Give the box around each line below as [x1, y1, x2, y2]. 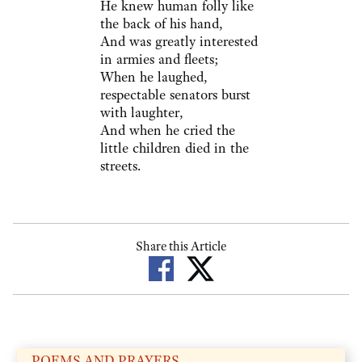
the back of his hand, [99, 15, 223, 33]
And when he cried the [99, 121, 235, 140]
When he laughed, [99, 68, 208, 86]
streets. [99, 157, 141, 175]
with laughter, [99, 103, 183, 122]
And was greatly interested [99, 32, 258, 51]
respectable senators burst [99, 86, 250, 104]
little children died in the [99, 139, 249, 158]
